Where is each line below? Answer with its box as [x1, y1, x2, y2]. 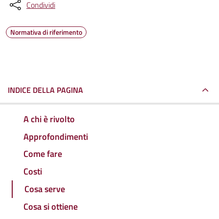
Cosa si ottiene [23, 199, 78, 213]
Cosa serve [24, 182, 65, 196]
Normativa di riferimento [10, 27, 82, 37]
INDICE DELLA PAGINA [8, 84, 83, 96]
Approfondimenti [23, 130, 88, 143]
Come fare [23, 147, 62, 161]
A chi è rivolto [23, 112, 75, 126]
